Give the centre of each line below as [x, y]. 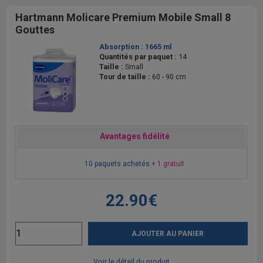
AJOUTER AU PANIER [168, 233]
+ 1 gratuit [168, 163]
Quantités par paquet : [139, 56]
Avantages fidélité [134, 136]
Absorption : [122, 46]
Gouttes [35, 29]
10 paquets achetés [118, 163]
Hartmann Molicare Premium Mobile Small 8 [123, 17]
